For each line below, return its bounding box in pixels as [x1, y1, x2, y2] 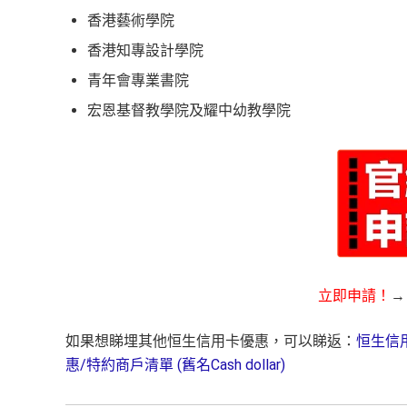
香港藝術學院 [87, 12, 174, 30]
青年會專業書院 [87, 72, 189, 90]
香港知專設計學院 [87, 42, 203, 60]
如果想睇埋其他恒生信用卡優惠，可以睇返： [65, 333, 356, 351]
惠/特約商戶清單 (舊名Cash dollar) [65, 356, 285, 374]
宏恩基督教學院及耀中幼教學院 [87, 102, 291, 120]
